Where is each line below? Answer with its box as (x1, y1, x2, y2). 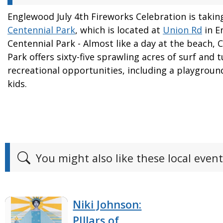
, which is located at (75, 24, 163, 36)
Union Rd (163, 24, 202, 36)
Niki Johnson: (73, 197, 142, 212)
